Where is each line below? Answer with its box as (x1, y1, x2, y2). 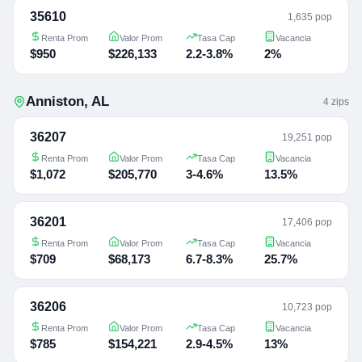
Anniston (26, 93, 84, 109)
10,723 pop (282, 301, 332, 313)
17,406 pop (282, 216, 332, 228)
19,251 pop (282, 131, 332, 143)
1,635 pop (288, 11, 332, 23)
